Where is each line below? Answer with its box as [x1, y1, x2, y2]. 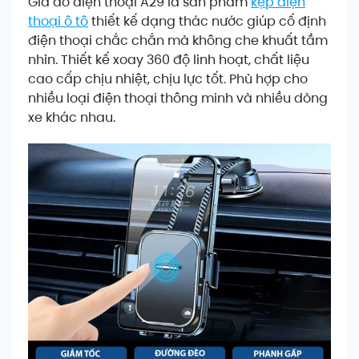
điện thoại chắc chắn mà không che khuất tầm [28, 31, 328, 50]
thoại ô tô [28, 12, 88, 31]
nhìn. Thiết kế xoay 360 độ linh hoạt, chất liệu [28, 50, 309, 70]
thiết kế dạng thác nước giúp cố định [88, 12, 326, 31]
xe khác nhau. [28, 108, 115, 127]
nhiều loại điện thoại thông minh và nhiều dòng [28, 89, 328, 108]
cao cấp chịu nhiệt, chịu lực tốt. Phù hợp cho [28, 70, 308, 89]
